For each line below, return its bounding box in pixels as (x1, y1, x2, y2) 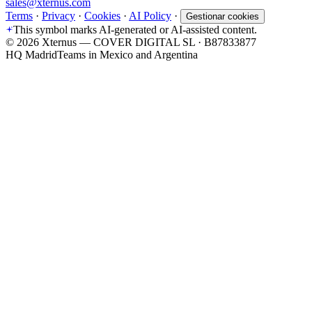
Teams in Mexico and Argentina (57, 48, 198, 61)
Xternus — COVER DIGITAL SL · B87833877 (39, 36, 256, 48)
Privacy (42, 9, 75, 22)
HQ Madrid (6, 48, 57, 61)
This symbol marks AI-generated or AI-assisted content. (13, 23, 257, 36)
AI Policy (129, 9, 171, 22)
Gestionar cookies (186, 10, 259, 22)
